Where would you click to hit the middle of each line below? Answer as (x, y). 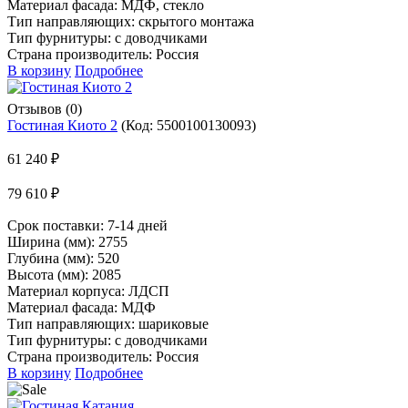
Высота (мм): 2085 (64, 274)
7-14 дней (138, 225)
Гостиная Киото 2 (62, 125)
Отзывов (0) (45, 108)
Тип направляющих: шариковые (108, 323)
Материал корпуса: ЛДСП (88, 291)
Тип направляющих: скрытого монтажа (131, 21)
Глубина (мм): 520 (63, 258)
